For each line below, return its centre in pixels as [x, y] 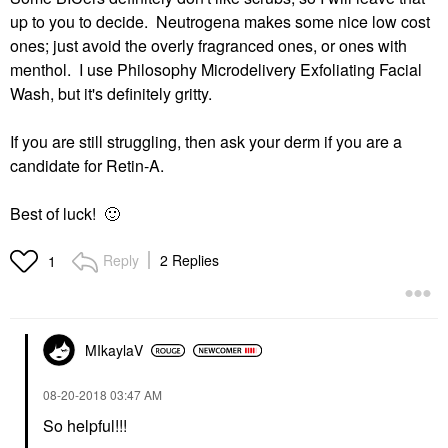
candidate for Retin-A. [87, 165]
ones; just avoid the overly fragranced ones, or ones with [208, 45]
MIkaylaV [114, 350]
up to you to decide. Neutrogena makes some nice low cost [220, 21]
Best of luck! [57, 213]
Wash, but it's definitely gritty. [111, 93]
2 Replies [189, 260]
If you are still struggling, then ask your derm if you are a [206, 141]
